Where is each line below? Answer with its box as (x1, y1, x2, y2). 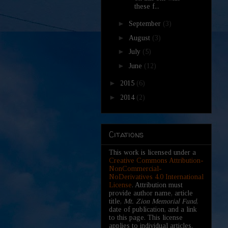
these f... (134, 2, 159, 10)
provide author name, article (109, 189, 193, 197)
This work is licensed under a (109, 149, 196, 157)
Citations (109, 129, 144, 140)
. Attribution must (132, 181, 183, 189)
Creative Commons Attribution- (109, 157, 204, 165)
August (128, 34, 152, 42)
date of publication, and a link (109, 206, 197, 214)
